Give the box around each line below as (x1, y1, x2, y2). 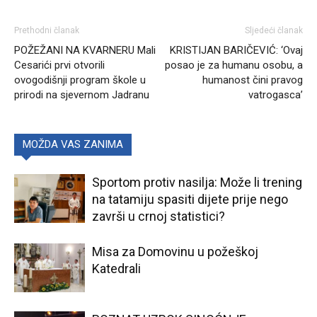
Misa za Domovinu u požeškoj (92, 243, 258, 259)
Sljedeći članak (245, 25, 303, 35)
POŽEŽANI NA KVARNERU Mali (14, 43, 156, 57)
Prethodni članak (14, 25, 79, 35)
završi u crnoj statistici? (92, 208, 225, 224)
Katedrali (92, 260, 141, 276)
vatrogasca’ (248, 88, 303, 101)
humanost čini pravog (202, 73, 303, 86)
